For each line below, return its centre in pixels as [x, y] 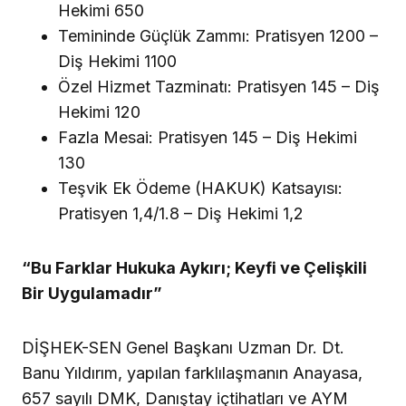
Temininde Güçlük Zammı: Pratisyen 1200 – [218, 35]
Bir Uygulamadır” [92, 293]
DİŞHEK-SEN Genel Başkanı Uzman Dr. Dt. [183, 347]
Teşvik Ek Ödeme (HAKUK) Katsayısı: [200, 188]
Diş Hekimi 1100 [117, 61]
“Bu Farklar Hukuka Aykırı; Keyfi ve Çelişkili [194, 267]
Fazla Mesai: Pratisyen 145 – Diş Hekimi [208, 137]
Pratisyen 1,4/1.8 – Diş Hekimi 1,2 [181, 213]
